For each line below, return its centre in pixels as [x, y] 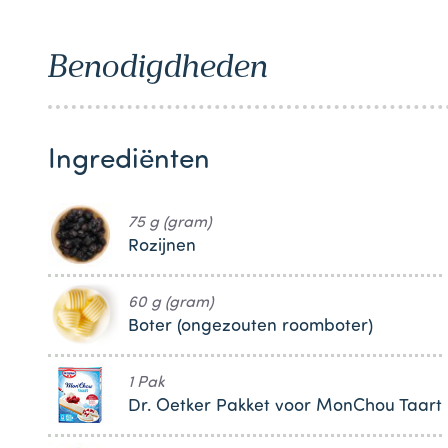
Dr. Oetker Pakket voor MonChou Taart [285, 406]
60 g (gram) [171, 302]
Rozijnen [162, 246]
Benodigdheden [158, 65]
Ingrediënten [129, 160]
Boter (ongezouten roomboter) [250, 326]
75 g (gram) [170, 222]
